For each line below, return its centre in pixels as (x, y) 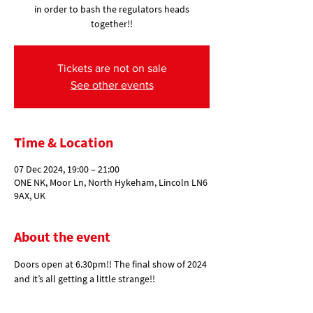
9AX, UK (30, 196)
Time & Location (64, 142)
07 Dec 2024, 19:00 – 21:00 (67, 169)
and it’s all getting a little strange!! (86, 279)
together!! (112, 24)
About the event (62, 236)
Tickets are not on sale (112, 68)
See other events (112, 85)
